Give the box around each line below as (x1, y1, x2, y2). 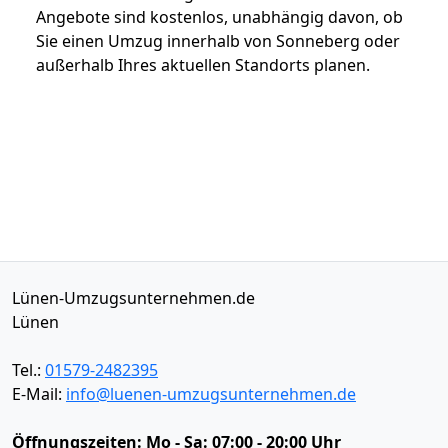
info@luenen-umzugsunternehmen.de (66, 382, 356, 405)
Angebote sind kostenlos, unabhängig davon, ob (36, 5, 403, 28)
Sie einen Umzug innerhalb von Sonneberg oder (36, 29, 400, 52)
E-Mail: (12, 382, 66, 405)
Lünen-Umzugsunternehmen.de (12, 286, 255, 309)
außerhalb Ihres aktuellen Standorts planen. (36, 53, 370, 76)
